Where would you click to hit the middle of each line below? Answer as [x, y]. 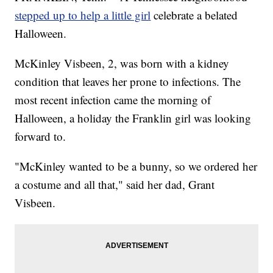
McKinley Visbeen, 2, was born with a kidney [122, 63]
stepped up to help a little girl [83, 15]
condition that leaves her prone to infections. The [128, 82]
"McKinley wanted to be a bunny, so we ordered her [136, 166]
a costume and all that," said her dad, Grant [115, 185]
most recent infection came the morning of [113, 100]
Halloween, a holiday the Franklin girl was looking [133, 118]
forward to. [41, 136]
